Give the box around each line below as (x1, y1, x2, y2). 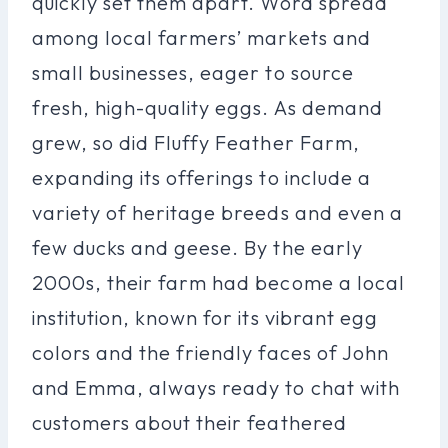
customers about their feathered (32, 409, 347, 435)
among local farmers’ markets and (32, 24, 371, 50)
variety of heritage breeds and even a (32, 199, 403, 225)
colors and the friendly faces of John (32, 339, 389, 365)
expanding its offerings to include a (32, 164, 371, 190)
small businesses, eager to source (32, 59, 354, 85)
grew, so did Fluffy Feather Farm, (32, 129, 360, 155)
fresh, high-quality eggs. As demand (32, 94, 383, 120)
